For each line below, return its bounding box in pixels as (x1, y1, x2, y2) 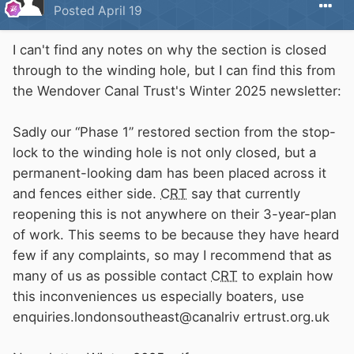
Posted (54, 3, 98, 19)
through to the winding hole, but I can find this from (13, 62, 336, 79)
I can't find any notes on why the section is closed (13, 42, 326, 58)
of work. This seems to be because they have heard (13, 227, 339, 243)
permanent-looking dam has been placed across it (13, 165, 326, 182)
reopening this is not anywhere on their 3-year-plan (13, 206, 337, 223)
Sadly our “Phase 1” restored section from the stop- (13, 124, 336, 141)
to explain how (238, 268, 333, 284)
